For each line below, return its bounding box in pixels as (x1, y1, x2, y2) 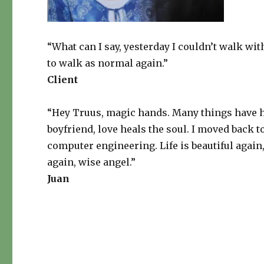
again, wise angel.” (47, 156, 136, 169)
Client (47, 74, 78, 86)
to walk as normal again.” (47, 57, 169, 70)
